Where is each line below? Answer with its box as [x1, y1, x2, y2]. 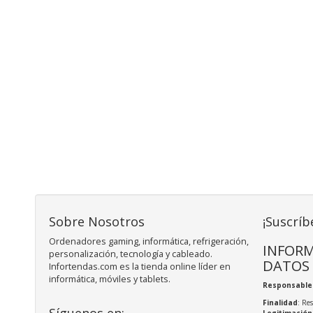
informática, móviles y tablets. [49, 273, 170, 286]
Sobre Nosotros [49, 213, 145, 231]
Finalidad [263, 298, 298, 308]
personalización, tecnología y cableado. [49, 248, 212, 261]
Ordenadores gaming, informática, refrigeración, [49, 235, 249, 248]
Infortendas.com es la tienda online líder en [49, 261, 231, 273]
